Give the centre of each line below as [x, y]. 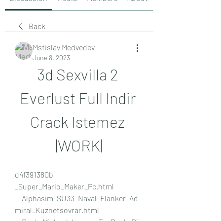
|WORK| [79, 145]
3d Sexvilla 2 [77, 74]
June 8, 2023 [51, 57]
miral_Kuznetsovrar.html [57, 210]
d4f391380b [34, 174]
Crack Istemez [77, 121]
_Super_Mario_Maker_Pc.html [64, 186]
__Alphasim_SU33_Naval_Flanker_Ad [76, 198]
